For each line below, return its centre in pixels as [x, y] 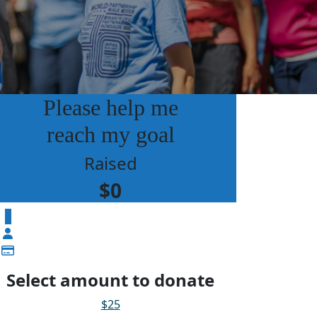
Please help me [110, 107]
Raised [110, 163]
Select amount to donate [110, 279]
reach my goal [110, 134]
